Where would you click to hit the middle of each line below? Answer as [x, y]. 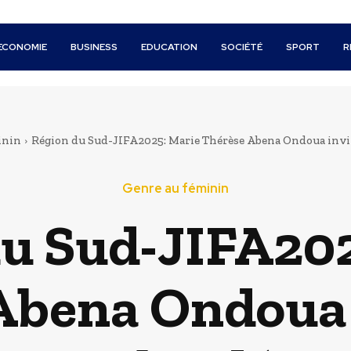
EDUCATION [170, 47]
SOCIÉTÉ [242, 47]
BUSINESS [94, 47]
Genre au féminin [175, 188]
